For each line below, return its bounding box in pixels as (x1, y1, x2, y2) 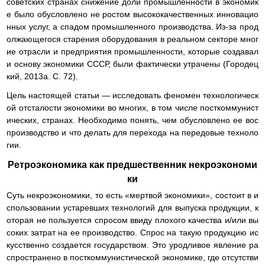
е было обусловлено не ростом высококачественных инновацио (7, 9, 258, 19)
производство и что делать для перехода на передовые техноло (7, 127, 258, 137)
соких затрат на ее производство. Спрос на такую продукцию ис (7, 227, 258, 237)
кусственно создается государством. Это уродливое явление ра (7, 240, 258, 250)
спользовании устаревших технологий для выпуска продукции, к (7, 202, 258, 212)
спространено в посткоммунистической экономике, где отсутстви (7, 252, 258, 262)
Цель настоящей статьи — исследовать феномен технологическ (7, 90, 258, 100)
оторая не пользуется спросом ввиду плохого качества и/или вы (7, 215, 258, 225)
